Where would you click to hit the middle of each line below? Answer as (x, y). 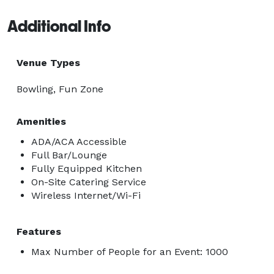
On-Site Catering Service (89, 182)
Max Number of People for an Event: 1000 (130, 251)
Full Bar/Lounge (69, 155)
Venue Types (48, 62)
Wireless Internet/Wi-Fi (86, 195)
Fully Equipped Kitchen (87, 168)
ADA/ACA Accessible (79, 141)
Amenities (41, 121)
